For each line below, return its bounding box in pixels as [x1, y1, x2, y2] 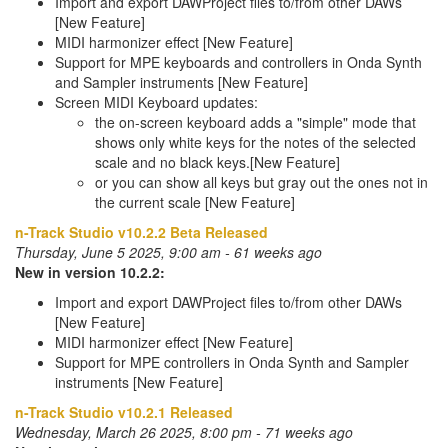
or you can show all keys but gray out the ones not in [95, 172, 428, 192]
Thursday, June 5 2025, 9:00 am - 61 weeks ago [15, 242, 322, 262]
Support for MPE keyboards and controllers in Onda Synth [55, 52, 422, 72]
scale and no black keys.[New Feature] [95, 152, 340, 172]
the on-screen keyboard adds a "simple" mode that [95, 112, 416, 132]
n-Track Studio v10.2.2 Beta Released [15, 222, 268, 242]
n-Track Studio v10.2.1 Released [15, 402, 233, 422]
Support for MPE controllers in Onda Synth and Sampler [55, 352, 409, 372]
